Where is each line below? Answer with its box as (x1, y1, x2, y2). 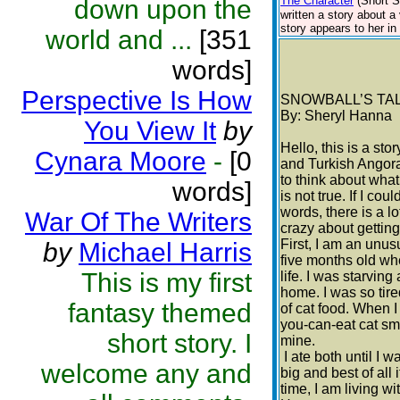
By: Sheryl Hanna (280, 108, 392, 123)
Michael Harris (79, 237, 252, 267)
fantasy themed (68, 298, 252, 328)
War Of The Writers (25, 207, 252, 237)
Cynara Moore (35, 146, 206, 176)
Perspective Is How (21, 86, 252, 115)
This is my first (81, 268, 252, 297)
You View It (84, 116, 216, 146)
